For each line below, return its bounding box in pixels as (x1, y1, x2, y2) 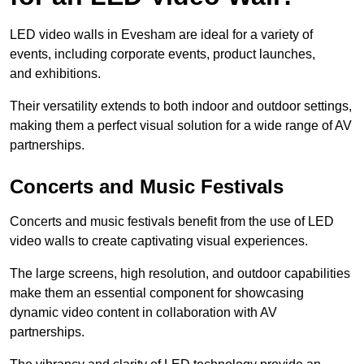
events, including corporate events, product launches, (10, 47, 315, 62)
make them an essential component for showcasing (10, 286, 304, 301)
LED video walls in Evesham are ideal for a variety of (10, 28, 313, 42)
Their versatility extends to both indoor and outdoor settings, (10, 99, 352, 114)
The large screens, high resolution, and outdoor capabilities (10, 266, 350, 281)
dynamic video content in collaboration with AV (10, 305, 277, 320)
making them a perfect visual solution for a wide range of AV (10, 119, 352, 133)
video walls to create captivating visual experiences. (10, 234, 308, 249)
